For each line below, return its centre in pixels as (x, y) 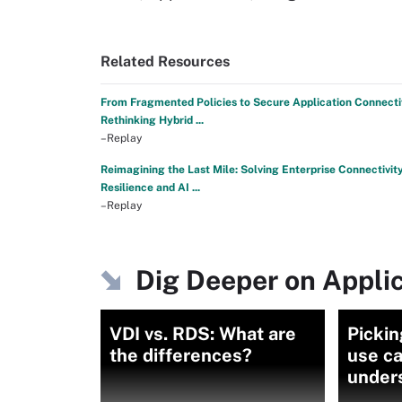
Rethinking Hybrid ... (152, 120)
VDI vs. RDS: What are (203, 334)
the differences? (181, 355)
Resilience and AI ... (150, 188)
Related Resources (165, 61)
